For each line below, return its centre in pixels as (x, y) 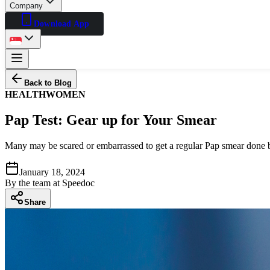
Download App (62, 24)
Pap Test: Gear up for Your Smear (111, 120)
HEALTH (25, 95)
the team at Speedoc (57, 183)
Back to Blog (48, 83)
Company (27, 6)
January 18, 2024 (52, 172)
